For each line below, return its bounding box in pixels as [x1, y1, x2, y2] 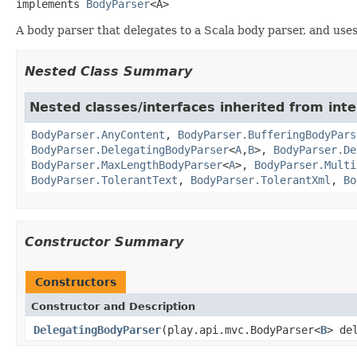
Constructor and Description [31, 300, 195, 312]
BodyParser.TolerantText [31, 173, 178, 186]
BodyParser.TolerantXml [190, 173, 331, 186]
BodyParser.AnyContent [31, 127, 165, 141]
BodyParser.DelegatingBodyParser [31, 143, 229, 156]
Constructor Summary [25, 233, 183, 249]
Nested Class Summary [25, 63, 192, 79]
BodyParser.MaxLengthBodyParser [31, 158, 222, 171]
